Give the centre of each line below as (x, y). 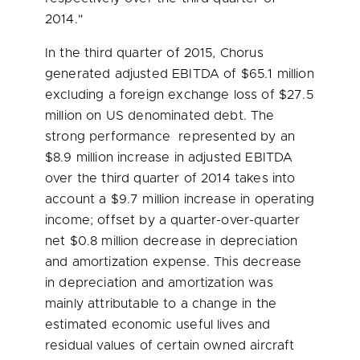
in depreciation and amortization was (159, 283)
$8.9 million (79, 157)
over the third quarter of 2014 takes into (170, 178)
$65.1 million (277, 74)
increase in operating (247, 199)
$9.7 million (145, 199)
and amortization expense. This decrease (174, 262)
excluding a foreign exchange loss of (162, 95)
